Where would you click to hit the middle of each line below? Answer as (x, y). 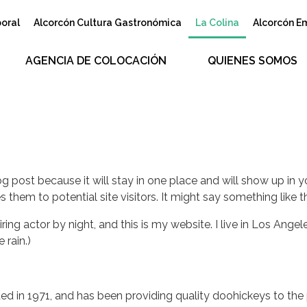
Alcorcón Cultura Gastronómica (108, 23)
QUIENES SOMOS (253, 61)
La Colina (218, 23)
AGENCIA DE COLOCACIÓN (96, 61)
